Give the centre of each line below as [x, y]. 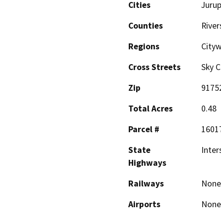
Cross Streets [154, 67]
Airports [144, 204]
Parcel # [144, 129]
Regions [144, 46]
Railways [146, 183]
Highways [147, 163]
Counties [146, 25]
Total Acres [150, 108]
